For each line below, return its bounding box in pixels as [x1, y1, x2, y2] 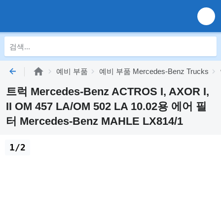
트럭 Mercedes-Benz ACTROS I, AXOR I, [6, 85, 209, 98]
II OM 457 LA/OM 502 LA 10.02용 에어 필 [6, 100, 207, 112]
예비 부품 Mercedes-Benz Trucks [99, 67, 209, 75]
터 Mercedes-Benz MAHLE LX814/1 [6, 115, 183, 127]
